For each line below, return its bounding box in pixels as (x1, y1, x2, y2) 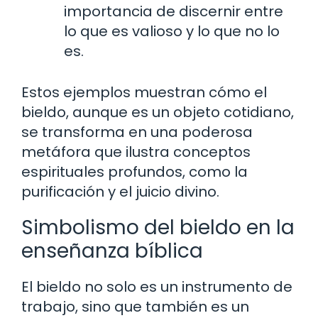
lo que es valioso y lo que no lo (64, 21, 280, 41)
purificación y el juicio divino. (21, 181, 219, 202)
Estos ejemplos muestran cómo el (21, 82, 267, 102)
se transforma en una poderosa (21, 121, 253, 142)
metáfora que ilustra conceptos (21, 141, 251, 162)
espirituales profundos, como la (21, 161, 248, 182)
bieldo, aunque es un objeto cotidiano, (21, 102, 294, 122)
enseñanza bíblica (21, 236, 203, 265)
